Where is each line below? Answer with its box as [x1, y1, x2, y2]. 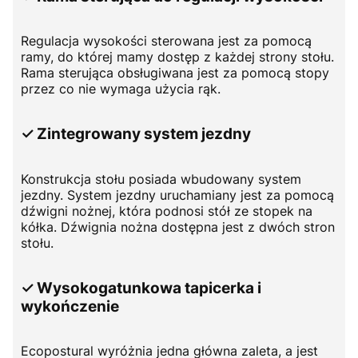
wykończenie [21, 296, 119, 316]
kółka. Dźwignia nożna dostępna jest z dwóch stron [21, 218, 335, 235]
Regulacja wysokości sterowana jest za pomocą [21, 33, 312, 50]
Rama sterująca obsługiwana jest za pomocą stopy [21, 65, 329, 82]
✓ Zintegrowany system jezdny [21, 125, 251, 144]
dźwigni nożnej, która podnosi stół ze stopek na [21, 202, 312, 219]
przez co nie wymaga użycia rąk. [21, 81, 221, 97]
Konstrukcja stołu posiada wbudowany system [21, 170, 301, 187]
